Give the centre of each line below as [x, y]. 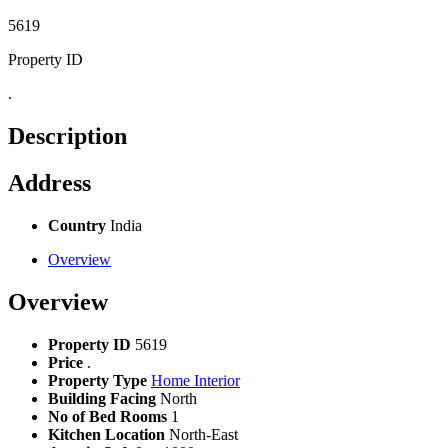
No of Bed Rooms [107, 416]
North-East [203, 434]
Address [49, 182]
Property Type [97, 380]
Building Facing [102, 398]
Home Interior [195, 380]
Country [77, 225]
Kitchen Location [106, 434]
